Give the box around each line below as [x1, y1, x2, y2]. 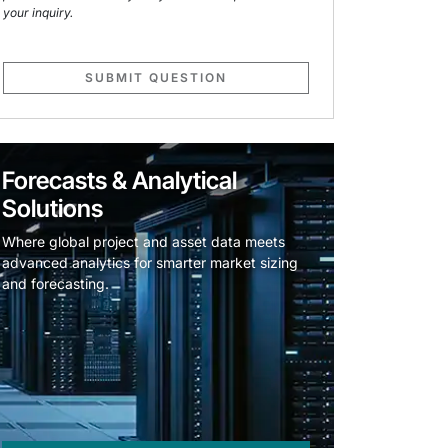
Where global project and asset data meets [2, 233, 285, 251]
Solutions [2, 194, 103, 224]
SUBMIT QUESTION [85, 70, 227, 86]
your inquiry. [3, 5, 73, 21]
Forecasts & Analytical [2, 166, 237, 196]
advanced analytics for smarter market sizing [2, 254, 298, 272]
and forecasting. [2, 275, 109, 293]
